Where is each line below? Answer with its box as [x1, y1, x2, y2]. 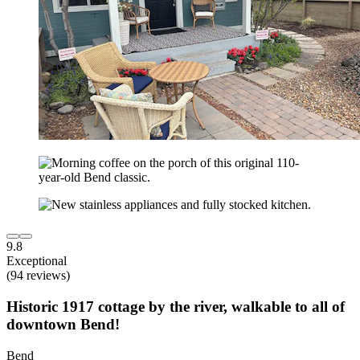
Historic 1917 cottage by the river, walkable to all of [6, 297, 345, 315]
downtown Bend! [6, 315, 120, 333]
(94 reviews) [6, 268, 70, 283]
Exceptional [6, 254, 67, 268]
